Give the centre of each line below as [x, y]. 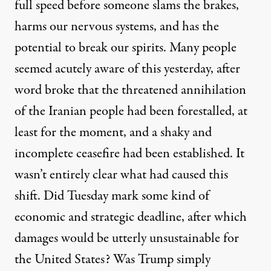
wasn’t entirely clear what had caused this [121, 175]
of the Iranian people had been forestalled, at [131, 112]
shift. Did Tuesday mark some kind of [112, 196]
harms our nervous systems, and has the [117, 27]
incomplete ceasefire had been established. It [129, 154]
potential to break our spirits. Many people [126, 48]
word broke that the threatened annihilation [130, 90]
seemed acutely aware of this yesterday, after [127, 69]
